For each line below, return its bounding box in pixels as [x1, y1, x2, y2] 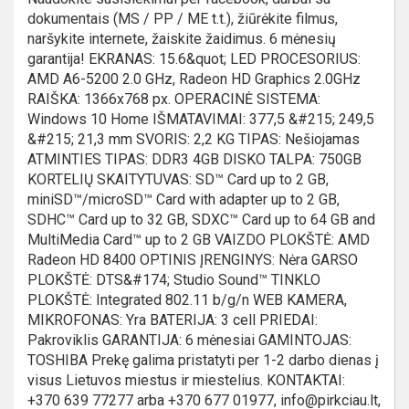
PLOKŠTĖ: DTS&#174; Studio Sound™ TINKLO [27, 271, 320, 288]
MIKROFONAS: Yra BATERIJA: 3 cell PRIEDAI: [27, 311, 318, 329]
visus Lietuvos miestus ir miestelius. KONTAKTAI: [27, 372, 345, 389]
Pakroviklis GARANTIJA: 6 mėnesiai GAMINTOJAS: [27, 331, 351, 349]
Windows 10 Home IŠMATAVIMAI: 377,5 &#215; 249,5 [27, 110, 374, 128]
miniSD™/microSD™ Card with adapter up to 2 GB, [27, 191, 340, 208]
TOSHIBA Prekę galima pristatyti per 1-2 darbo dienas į [27, 351, 379, 369]
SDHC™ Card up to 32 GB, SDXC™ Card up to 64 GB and [27, 211, 375, 228]
